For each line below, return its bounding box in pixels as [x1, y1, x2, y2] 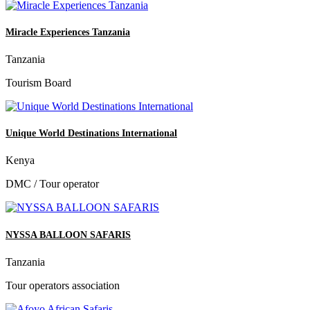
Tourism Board [6, 77, 71, 89]
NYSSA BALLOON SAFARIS [6, 229, 131, 240]
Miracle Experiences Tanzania [6, 26, 130, 37]
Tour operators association [6, 279, 120, 291]
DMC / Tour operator [6, 178, 99, 190]
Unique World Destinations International [6, 128, 177, 139]
